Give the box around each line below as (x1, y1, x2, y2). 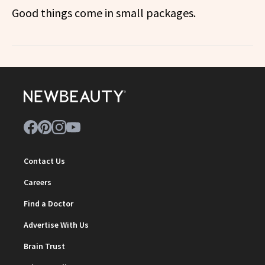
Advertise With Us (24, 219, 89, 230)
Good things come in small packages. (12, 5, 196, 20)
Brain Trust (24, 240, 65, 251)
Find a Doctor (24, 198, 73, 209)
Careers (24, 176, 51, 188)
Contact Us (24, 155, 65, 166)
